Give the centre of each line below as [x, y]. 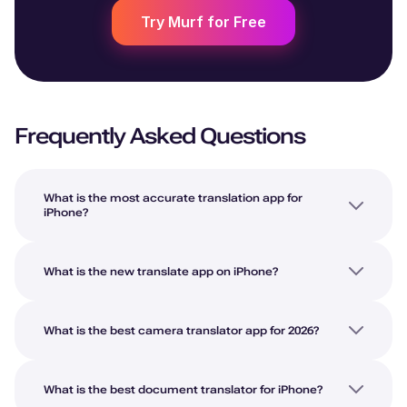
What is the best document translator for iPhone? [183, 389]
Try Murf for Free [203, 22]
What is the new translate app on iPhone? [161, 271]
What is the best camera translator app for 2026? [181, 330]
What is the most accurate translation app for [173, 199]
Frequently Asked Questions [160, 137]
